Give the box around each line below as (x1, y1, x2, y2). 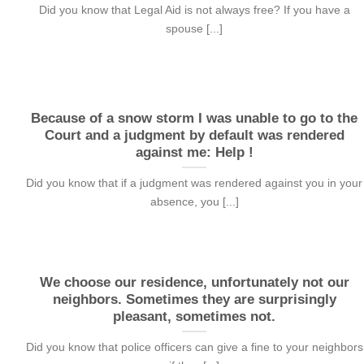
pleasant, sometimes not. (113, 308, 276, 324)
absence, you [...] (149, 195, 239, 209)
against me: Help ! (135, 144, 253, 160)
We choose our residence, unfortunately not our (39, 274, 349, 290)
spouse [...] (166, 22, 223, 36)
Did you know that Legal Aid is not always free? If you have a (38, 3, 350, 17)
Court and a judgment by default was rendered (44, 127, 344, 143)
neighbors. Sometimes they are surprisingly (52, 291, 336, 307)
